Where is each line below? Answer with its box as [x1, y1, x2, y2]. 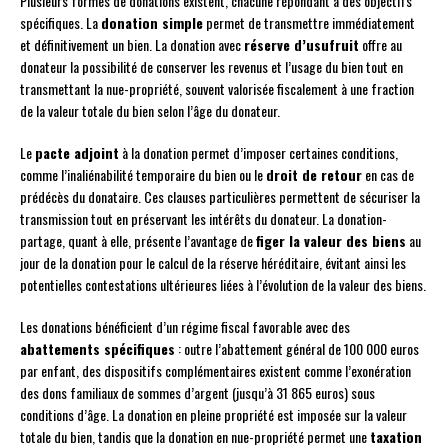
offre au [359, 34, 402, 56]
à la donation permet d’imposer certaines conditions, [119, 142, 398, 164]
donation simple [101, 12, 203, 34]
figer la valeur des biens [256, 230, 406, 252]
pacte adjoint [35, 142, 119, 164]
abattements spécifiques [20, 338, 175, 360]
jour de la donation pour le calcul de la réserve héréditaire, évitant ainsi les [20, 252, 406, 274]
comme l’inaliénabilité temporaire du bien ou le [20, 164, 266, 186]
